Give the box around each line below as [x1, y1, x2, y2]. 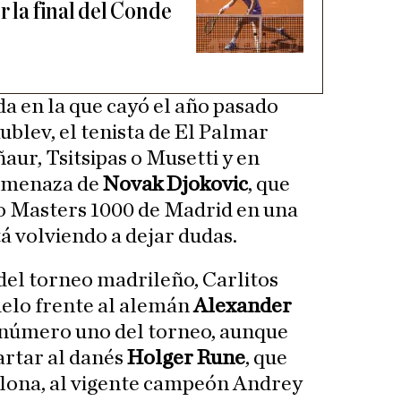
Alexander [193, 295, 292, 318]
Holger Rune [127, 347, 245, 370]
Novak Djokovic [103, 174, 248, 196]
